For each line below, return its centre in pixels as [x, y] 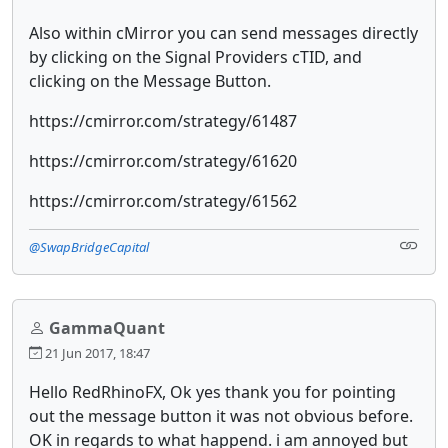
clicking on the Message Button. [152, 80]
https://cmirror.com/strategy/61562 [163, 200]
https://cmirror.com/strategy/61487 [167, 120]
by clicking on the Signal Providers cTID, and [195, 56]
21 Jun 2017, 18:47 [96, 352]
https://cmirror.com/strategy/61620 [163, 160]
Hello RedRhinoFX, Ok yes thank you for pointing [212, 391]
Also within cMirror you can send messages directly [223, 32]
